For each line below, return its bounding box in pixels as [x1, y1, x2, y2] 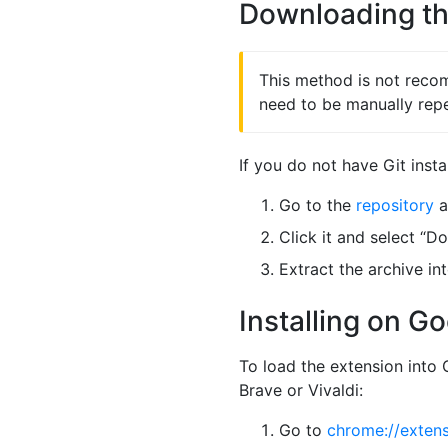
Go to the [279, 194, 356, 215]
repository [356, 194, 434, 215]
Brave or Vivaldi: [239, 379, 363, 400]
